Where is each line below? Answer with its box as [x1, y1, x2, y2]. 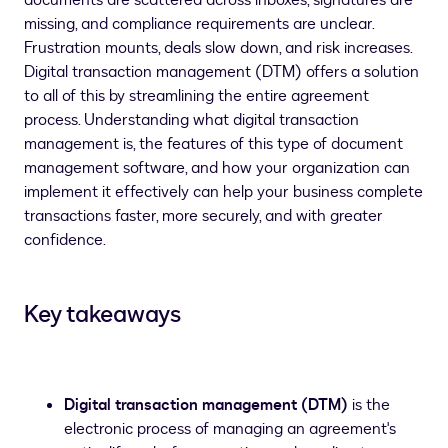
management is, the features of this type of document [24, 133, 403, 155]
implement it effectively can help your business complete [24, 181, 423, 203]
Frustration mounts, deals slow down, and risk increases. [24, 37, 413, 59]
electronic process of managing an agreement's [64, 418, 396, 440]
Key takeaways [24, 298, 181, 331]
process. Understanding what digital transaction [24, 109, 359, 131]
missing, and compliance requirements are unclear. [24, 13, 374, 35]
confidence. [24, 229, 106, 251]
